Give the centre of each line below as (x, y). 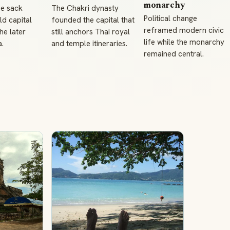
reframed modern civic (184, 30)
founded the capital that (93, 20)
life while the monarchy (184, 42)
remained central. (174, 54)
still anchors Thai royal (91, 32)
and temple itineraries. (89, 44)
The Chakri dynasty (85, 8)
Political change (170, 18)
